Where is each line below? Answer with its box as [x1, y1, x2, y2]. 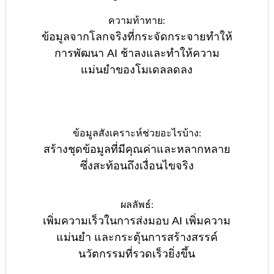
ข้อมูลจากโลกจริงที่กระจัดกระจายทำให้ [41, 31, 232, 43]
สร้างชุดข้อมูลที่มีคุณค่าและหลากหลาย [43, 143, 231, 156]
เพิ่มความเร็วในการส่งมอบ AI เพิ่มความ [43, 215, 231, 228]
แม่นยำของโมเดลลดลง [81, 64, 193, 76]
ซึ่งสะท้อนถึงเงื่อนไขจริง [80, 160, 194, 172]
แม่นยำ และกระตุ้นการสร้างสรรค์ [56, 231, 218, 244]
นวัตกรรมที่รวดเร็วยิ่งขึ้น [78, 248, 196, 261]
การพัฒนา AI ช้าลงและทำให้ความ [54, 47, 220, 60]
